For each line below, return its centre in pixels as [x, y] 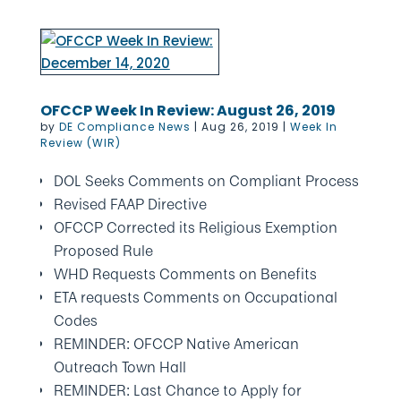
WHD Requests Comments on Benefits [185, 274]
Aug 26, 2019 [240, 127]
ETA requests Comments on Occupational [195, 297]
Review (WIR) [80, 143]
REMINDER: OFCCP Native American [176, 344]
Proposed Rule [103, 251]
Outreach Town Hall [119, 367]
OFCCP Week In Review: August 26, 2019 [188, 111]
